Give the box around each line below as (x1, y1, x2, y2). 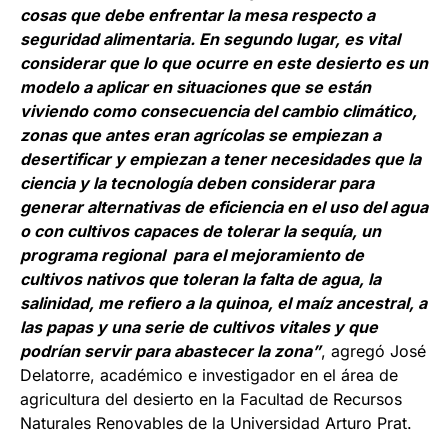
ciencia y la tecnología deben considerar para (20, 173, 374, 194)
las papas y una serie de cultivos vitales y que (20, 317, 378, 338)
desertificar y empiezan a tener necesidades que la (20, 149, 421, 170)
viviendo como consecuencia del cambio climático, (20, 101, 417, 122)
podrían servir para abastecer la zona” (20, 341, 321, 362)
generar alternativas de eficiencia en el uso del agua (20, 197, 428, 218)
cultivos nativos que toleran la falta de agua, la (20, 269, 381, 290)
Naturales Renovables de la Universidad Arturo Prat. (20, 413, 412, 434)
